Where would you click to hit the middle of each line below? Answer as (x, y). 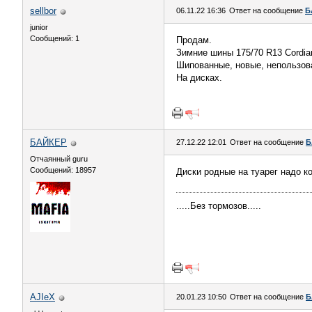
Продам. (194, 40)
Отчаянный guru (59, 159)
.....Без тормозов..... (219, 206)
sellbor (43, 11)
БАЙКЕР (48, 142)
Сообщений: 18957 (63, 170)
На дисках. (199, 78)
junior (39, 27)
